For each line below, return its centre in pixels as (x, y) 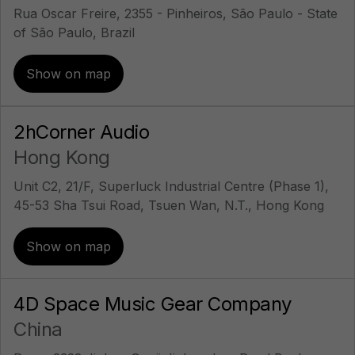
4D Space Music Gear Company (153, 304)
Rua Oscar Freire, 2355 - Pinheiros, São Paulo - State (176, 13)
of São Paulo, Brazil (74, 32)
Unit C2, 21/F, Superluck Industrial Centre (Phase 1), (171, 186)
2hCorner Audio (81, 132)
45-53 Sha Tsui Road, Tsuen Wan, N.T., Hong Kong (169, 205)
